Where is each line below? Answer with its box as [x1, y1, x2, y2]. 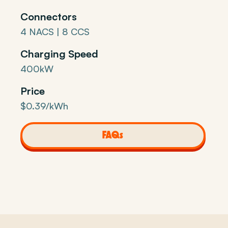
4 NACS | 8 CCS [20, 26, 90, 37]
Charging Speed [20, 47, 98, 60]
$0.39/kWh [20, 100, 68, 111]
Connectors [20, 10, 77, 23]
